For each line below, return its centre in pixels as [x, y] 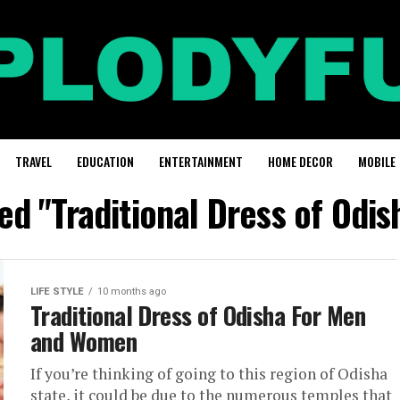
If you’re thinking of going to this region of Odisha [209, 373]
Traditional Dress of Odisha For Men [198, 315]
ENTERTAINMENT [201, 161]
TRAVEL [33, 161]
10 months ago [132, 291]
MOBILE [377, 161]
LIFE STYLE [57, 291]
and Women [84, 341]
